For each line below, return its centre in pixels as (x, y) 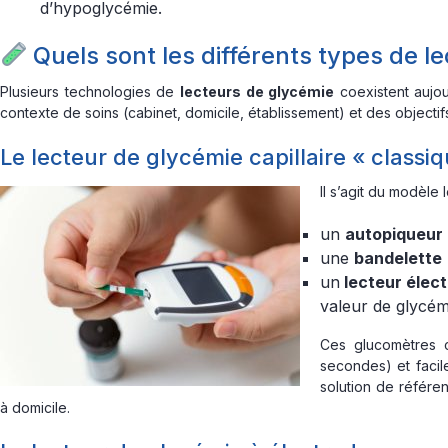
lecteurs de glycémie (257, 91)
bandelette (398, 258)
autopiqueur (394, 234)
